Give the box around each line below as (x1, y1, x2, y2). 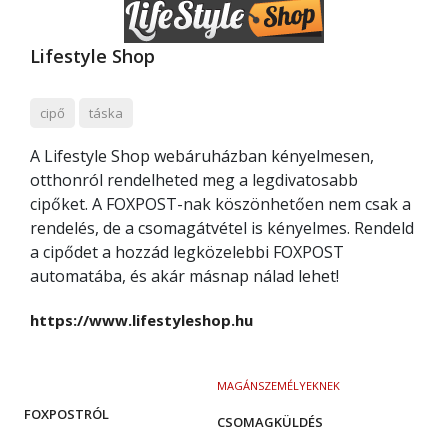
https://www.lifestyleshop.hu (30, 310, 253, 330)
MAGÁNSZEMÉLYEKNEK (216, 378, 340, 393)
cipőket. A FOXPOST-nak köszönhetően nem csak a (30, 193, 411, 215)
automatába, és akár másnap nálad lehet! (30, 265, 339, 287)
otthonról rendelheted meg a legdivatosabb (30, 169, 358, 191)
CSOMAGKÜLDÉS (216, 413, 323, 431)
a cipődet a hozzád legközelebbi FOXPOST (30, 241, 344, 263)
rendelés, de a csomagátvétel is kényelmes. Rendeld (30, 217, 414, 239)
